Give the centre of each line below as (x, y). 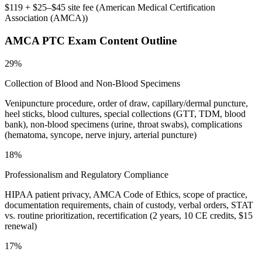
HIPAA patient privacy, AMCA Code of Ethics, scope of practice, (126, 194)
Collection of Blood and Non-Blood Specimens (92, 83)
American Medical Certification (157, 8)
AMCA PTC (35, 40)
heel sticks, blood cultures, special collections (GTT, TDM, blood (125, 113)
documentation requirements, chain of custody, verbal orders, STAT (129, 205)
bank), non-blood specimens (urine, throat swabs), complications (123, 124)
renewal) (21, 226)
